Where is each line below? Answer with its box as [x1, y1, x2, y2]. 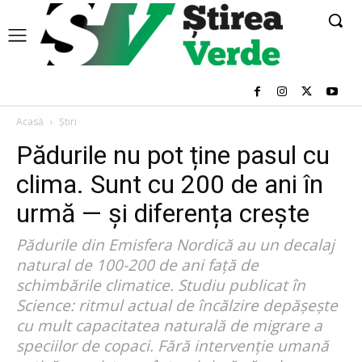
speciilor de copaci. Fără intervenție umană [16, 335, 329, 356]
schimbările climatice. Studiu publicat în [16, 274, 305, 296]
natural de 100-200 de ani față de [16, 254, 259, 276]
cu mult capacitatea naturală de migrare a [16, 314, 322, 336]
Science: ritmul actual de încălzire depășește [16, 294, 338, 316]
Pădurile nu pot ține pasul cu [16, 139, 330, 170]
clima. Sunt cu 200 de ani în [16, 168, 323, 200]
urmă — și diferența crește [16, 197, 309, 229]
